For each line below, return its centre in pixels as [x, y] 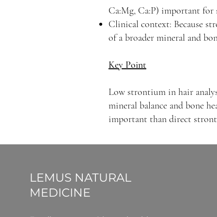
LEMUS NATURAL [80, 178]
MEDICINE [60, 193]
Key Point [127, 65]
